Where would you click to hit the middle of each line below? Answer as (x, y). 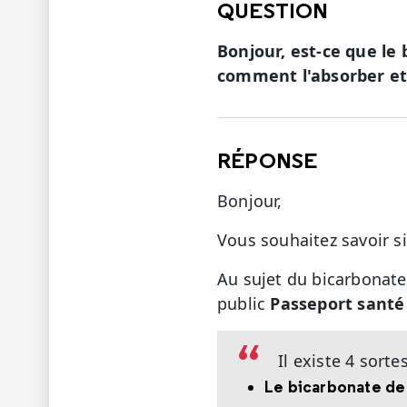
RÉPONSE (268, 159)
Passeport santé (338, 303)
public (244, 303)
